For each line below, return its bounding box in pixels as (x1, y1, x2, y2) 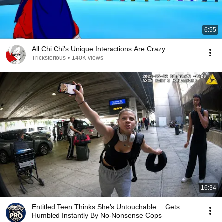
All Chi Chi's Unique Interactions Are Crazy (32, 45, 165, 53)
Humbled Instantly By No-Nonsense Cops (32, 211, 162, 219)
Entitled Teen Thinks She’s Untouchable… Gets (32, 203, 180, 211)
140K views (72, 55, 103, 61)
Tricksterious (32, 55, 66, 61)
